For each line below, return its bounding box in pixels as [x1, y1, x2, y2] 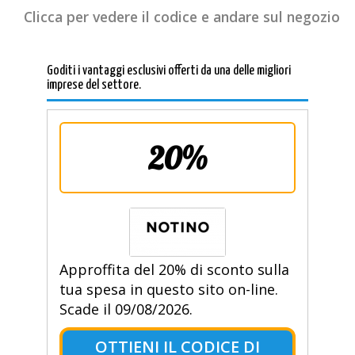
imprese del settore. [46, 78, 141, 93]
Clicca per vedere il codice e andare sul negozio [24, 7, 341, 27]
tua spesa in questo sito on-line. [59, 280, 278, 300]
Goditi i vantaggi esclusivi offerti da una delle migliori [46, 64, 291, 78]
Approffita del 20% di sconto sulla [59, 260, 289, 280]
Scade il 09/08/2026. [59, 300, 193, 319]
